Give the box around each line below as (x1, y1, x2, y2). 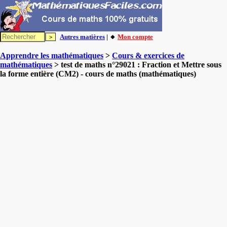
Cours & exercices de (112, 51, 184, 60)
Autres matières (60, 33, 105, 41)
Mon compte (118, 33, 153, 41)
